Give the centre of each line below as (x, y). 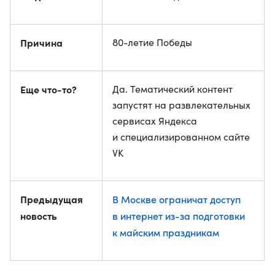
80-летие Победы (152, 42)
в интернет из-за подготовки (179, 215)
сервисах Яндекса (155, 121)
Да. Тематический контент (172, 89)
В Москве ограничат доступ (176, 199)
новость (39, 215)
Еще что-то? (48, 89)
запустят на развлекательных (181, 105)
